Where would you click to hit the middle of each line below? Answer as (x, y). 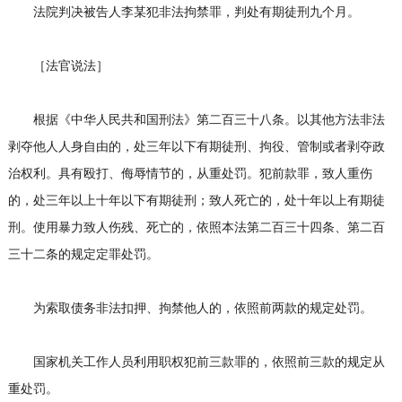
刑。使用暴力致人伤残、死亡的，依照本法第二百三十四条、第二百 (196, 228)
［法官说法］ (58, 66)
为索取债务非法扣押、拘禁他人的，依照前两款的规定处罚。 (190, 309)
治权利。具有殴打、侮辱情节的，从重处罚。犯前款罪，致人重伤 (190, 174)
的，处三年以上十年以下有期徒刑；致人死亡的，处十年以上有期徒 (196, 201)
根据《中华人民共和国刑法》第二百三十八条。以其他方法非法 (196, 120)
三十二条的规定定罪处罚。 (83, 255)
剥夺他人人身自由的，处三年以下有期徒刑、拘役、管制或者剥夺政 (196, 147)
